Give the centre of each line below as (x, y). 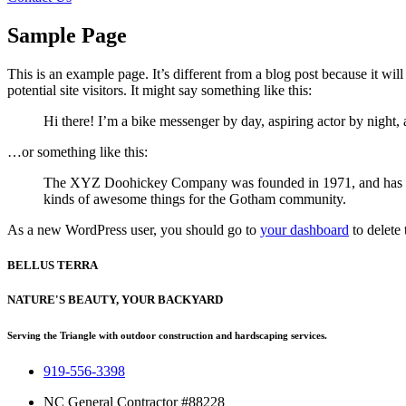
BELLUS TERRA (53, 265)
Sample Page (67, 35)
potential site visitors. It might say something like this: (159, 90)
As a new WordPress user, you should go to (134, 229)
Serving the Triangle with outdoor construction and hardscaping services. (167, 336)
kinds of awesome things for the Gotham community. (195, 198)
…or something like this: (77, 151)
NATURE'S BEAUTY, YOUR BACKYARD (115, 300)
